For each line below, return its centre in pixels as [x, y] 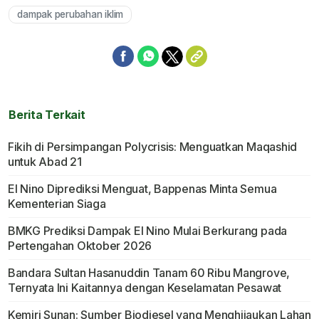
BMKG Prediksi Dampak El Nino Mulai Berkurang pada [147, 231]
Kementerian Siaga [57, 204]
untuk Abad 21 [45, 162]
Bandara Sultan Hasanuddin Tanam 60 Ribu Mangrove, [149, 273]
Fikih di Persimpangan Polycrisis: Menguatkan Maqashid [152, 147]
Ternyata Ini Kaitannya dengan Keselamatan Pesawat [145, 288]
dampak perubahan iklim [70, 15]
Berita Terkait [47, 115]
